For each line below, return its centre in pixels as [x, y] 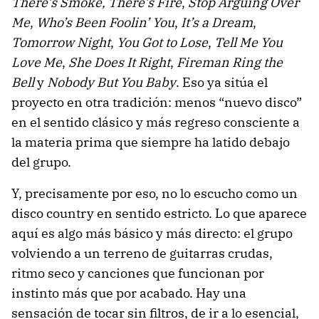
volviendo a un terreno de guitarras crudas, [142, 253]
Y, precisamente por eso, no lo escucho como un [155, 194]
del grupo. [41, 162]
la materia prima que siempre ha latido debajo [151, 142]
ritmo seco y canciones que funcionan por [138, 273]
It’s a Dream [217, 23]
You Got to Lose [162, 43]
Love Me [37, 63]
